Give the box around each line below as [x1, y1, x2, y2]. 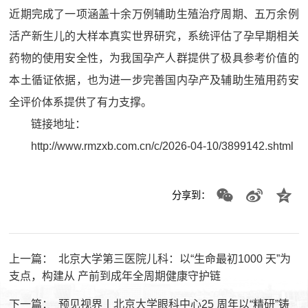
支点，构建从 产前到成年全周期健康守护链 [9, 270, 221, 282]
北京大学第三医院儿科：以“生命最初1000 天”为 [58, 253, 291, 265]
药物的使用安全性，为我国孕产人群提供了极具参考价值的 [9, 52, 299, 64]
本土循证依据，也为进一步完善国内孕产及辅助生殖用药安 [9, 74, 299, 86]
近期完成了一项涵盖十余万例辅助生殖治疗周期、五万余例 [9, 8, 299, 20]
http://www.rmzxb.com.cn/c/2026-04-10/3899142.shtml [31, 140, 294, 152]
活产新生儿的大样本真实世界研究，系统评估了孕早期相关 [9, 30, 299, 42]
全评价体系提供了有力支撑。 [9, 96, 153, 108]
